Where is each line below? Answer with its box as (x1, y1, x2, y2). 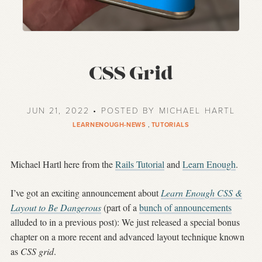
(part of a (101, 201, 139, 214)
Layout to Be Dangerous (11, 201, 101, 214)
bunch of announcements (139, 201, 232, 214)
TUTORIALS (151, 120, 189, 130)
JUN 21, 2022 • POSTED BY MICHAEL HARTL (26, 105, 236, 116)
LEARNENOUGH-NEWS (73, 120, 146, 130)
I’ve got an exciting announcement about (11, 187, 161, 199)
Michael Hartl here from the (11, 158, 115, 171)
